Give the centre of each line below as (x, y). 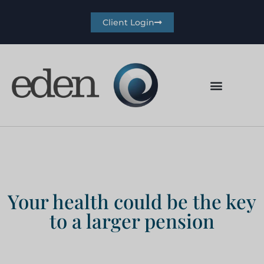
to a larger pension (132, 221)
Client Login (128, 22)
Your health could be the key (132, 201)
